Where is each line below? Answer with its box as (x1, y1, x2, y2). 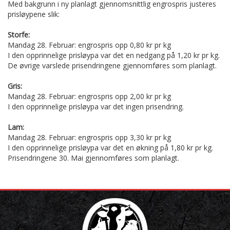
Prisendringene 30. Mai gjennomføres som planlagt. (8, 152, 179, 163)
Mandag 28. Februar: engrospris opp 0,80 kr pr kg (8, 40, 171, 50)
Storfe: (8, 29, 30, 40)
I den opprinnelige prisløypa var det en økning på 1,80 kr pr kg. (8, 142, 213, 152)
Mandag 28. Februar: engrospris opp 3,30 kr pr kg (8, 132, 173, 142)
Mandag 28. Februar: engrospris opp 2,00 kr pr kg (8, 91, 171, 101)
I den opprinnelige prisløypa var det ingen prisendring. (8, 101, 184, 111)
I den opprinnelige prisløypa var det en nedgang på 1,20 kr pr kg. (8, 50, 220, 60)
